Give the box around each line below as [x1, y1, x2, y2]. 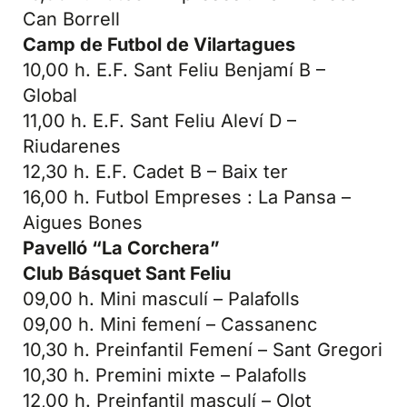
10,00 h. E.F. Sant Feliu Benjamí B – [23, 59, 325, 82]
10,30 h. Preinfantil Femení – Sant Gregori [23, 339, 382, 362]
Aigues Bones [23, 212, 143, 234]
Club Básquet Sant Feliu [23, 263, 231, 285]
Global [23, 84, 77, 107]
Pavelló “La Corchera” [23, 237, 220, 260]
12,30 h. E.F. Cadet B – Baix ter [23, 161, 288, 184]
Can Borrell [23, 8, 120, 31]
